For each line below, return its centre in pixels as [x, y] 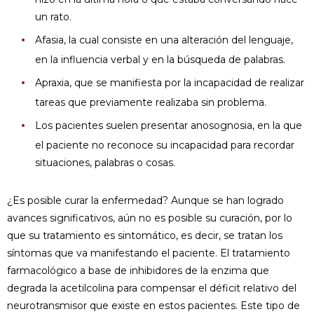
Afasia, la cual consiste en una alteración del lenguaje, [164, 40]
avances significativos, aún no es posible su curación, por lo [150, 218]
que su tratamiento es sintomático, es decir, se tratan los [145, 235]
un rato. [53, 16]
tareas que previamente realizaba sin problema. [152, 102]
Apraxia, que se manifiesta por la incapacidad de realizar [170, 82]
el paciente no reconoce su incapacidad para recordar [165, 145]
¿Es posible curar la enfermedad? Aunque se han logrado [145, 200]
